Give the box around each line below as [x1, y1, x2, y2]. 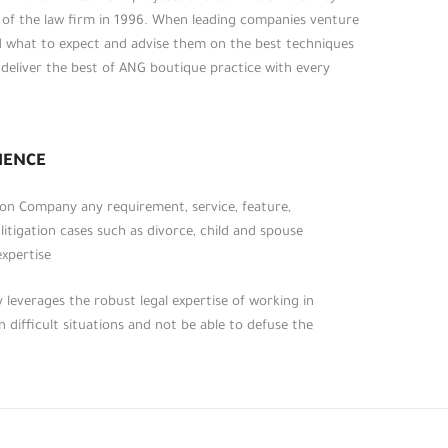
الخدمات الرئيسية [279, 178, 378, 193]
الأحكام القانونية [288, 211, 378, 226]
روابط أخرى [289, 62, 378, 83]
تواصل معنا [310, 277, 378, 292]
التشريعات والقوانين [260, 244, 378, 259]
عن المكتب [314, 145, 378, 160]
